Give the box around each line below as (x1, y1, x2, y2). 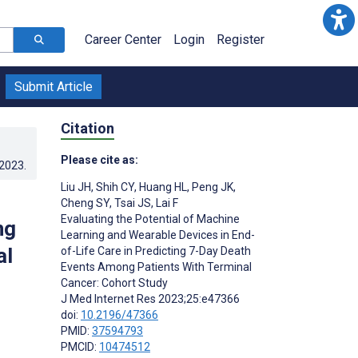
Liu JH (61, 180, 91, 193)
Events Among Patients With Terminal (61, 260, 252, 273)
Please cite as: (61, 153, 138, 166)
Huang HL (137, 180, 187, 193)
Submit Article (14, 79, 93, 94)
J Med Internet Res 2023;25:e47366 (61, 292, 240, 305)
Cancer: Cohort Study (61, 276, 168, 289)
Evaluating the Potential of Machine (61, 212, 240, 225)
